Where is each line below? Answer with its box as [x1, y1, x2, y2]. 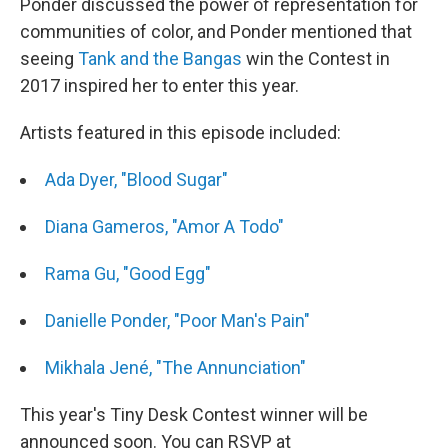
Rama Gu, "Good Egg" [45, 262, 215, 284]
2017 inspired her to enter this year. [20, 74, 299, 96]
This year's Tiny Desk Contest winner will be [20, 403, 368, 425]
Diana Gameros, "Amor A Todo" [45, 215, 284, 237]
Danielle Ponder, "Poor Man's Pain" [45, 309, 310, 331]
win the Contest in [242, 47, 390, 69]
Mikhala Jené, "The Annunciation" [45, 356, 306, 378]
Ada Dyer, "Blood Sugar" [45, 168, 228, 190]
